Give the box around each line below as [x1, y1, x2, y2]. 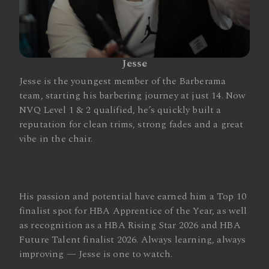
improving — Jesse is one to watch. [19, 247, 173, 261]
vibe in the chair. [19, 131, 92, 146]
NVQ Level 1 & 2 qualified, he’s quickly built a [19, 103, 222, 117]
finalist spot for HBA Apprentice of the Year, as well [19, 204, 247, 218]
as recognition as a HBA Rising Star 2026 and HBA [19, 218, 241, 232]
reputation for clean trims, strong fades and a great [19, 117, 244, 131]
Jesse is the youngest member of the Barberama [19, 74, 226, 88]
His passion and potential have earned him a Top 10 [19, 189, 247, 204]
